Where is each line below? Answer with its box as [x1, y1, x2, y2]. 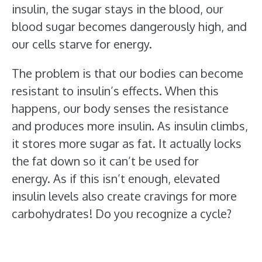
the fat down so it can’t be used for [12, 153, 199, 168]
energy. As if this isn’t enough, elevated [12, 171, 220, 186]
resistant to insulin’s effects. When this [12, 83, 219, 98]
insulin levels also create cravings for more [12, 188, 237, 204]
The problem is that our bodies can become [12, 65, 243, 81]
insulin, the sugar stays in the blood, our [12, 1, 223, 16]
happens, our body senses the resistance [12, 101, 229, 116]
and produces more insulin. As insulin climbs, [12, 118, 248, 133]
